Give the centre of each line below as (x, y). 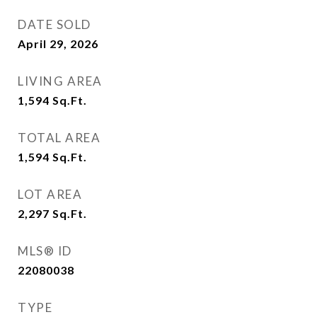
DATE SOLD (54, 24)
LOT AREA (50, 194)
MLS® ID (45, 251)
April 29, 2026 (58, 44)
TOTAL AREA (59, 138)
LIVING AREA (60, 81)
